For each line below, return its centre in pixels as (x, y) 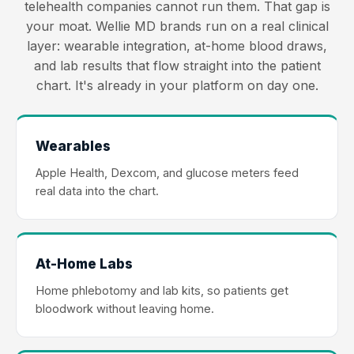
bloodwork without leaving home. (125, 308)
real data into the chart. (97, 190)
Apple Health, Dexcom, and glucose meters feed (167, 172)
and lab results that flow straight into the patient (177, 65)
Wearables (73, 146)
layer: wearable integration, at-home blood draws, (177, 45)
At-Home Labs (84, 264)
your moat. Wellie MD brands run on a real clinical (177, 26)
